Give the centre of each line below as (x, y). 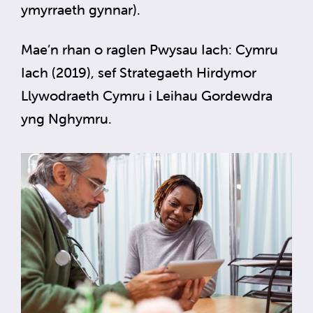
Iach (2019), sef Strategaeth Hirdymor (139, 72)
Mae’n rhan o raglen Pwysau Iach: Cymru (150, 49)
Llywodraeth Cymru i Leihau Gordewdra (147, 95)
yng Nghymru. (66, 118)
